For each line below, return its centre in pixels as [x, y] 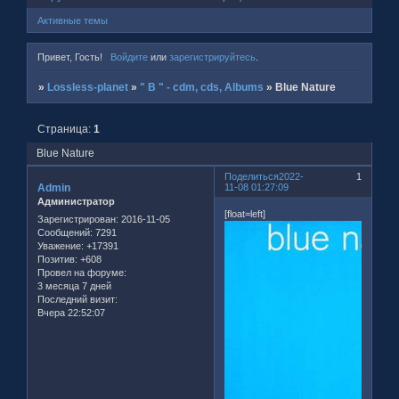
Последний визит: [77, 299]
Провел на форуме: [82, 272]
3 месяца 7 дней [74, 285]
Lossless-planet [88, 88]
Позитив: [57, 259]
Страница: [66, 129]
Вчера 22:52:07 [71, 312]
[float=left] [245, 213]
